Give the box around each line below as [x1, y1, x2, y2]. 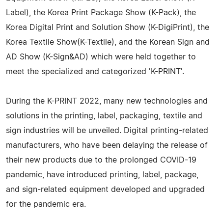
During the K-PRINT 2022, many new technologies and [6, 97, 208, 105]
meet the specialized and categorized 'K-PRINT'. [6, 67, 184, 76]
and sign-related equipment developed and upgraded [6, 185, 205, 193]
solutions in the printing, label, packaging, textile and [6, 111, 202, 120]
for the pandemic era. [6, 200, 86, 208]
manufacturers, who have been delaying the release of [6, 141, 208, 149]
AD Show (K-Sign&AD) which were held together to [6, 53, 196, 61]
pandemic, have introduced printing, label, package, [6, 170, 198, 179]
